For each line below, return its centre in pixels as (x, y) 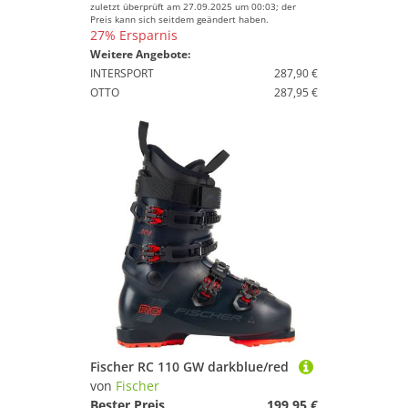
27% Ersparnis (134, 35)
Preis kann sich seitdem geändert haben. (179, 19)
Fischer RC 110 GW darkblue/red (189, 367)
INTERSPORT (122, 73)
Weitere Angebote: (140, 54)
